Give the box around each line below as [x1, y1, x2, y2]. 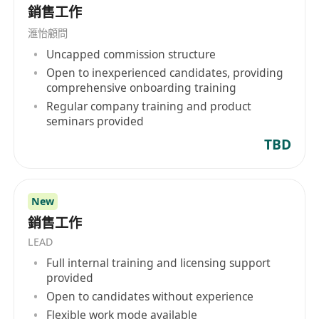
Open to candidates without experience [46, 288, 254, 304]
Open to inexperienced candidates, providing [46, 64, 284, 80]
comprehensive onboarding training [46, 79, 237, 95]
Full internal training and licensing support [46, 255, 271, 271]
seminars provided [46, 113, 145, 129]
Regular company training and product [46, 98, 252, 114]
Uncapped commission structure [46, 46, 216, 62]
